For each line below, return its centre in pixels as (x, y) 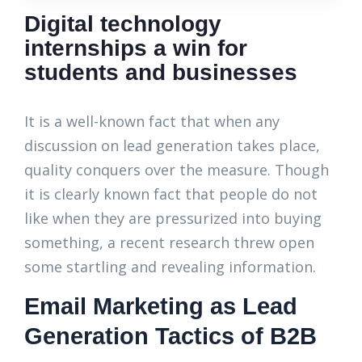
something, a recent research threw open (169, 243)
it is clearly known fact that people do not (171, 194)
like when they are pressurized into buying (173, 219)
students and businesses (161, 73)
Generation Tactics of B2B (170, 337)
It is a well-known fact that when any (152, 122)
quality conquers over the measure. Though (177, 170)
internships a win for (136, 48)
